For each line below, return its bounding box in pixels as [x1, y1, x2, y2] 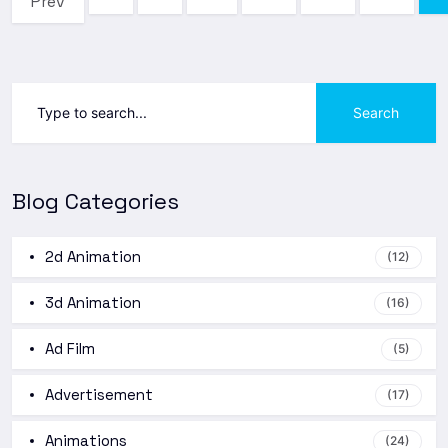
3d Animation [45, 292, 141, 312]
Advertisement [45, 384, 153, 404]
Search [353, 103, 399, 121]
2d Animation [45, 246, 141, 266]
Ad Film [45, 338, 95, 358]
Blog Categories [12, 186, 179, 215]
